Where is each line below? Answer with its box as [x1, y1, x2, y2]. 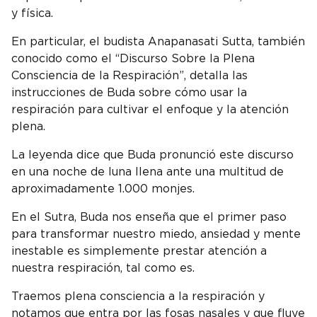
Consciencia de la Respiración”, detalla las [11, 69, 248, 81]
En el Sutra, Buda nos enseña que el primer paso [11, 211, 287, 223]
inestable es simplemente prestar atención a [11, 245, 267, 257]
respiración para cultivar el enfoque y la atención [11, 103, 289, 115]
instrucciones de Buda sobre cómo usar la [11, 86, 247, 98]
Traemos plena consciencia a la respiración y [11, 290, 265, 302]
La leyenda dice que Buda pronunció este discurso [11, 149, 294, 161]
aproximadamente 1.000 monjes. [11, 183, 198, 195]
